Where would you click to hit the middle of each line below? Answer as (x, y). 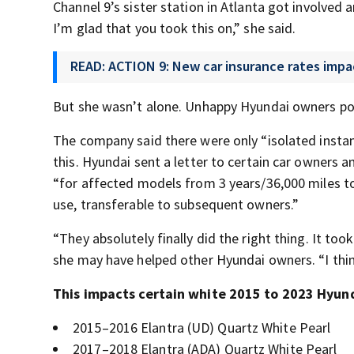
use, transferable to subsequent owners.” (176, 204)
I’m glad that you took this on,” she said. (175, 28)
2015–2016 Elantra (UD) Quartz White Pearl (202, 328)
